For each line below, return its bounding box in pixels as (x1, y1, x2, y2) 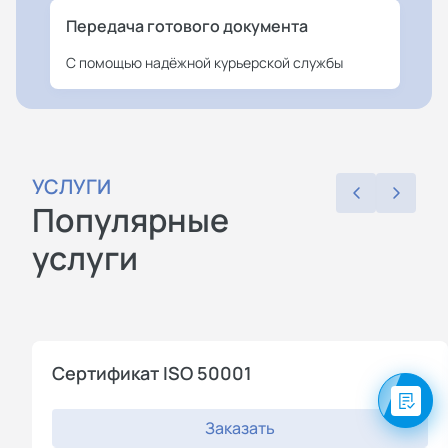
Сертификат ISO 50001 (52, 361, 252, 386)
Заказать (205, 417, 275, 440)
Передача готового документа (66, 15, 308, 38)
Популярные (32, 198, 229, 243)
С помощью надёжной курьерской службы (66, 53, 343, 73)
